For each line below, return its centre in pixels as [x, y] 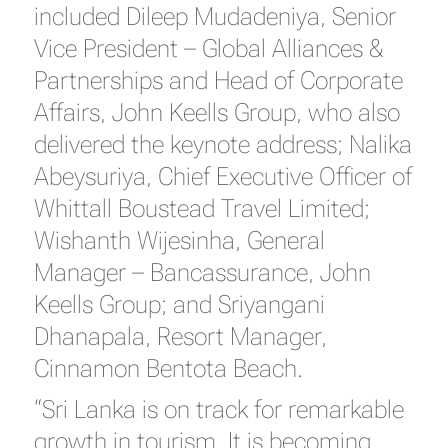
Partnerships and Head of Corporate [218, 80]
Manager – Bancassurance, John [202, 272]
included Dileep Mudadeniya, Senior [214, 16]
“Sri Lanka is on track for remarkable [218, 409]
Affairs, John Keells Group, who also [216, 112]
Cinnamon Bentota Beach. [168, 368]
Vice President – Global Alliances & [208, 48]
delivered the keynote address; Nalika [222, 144]
